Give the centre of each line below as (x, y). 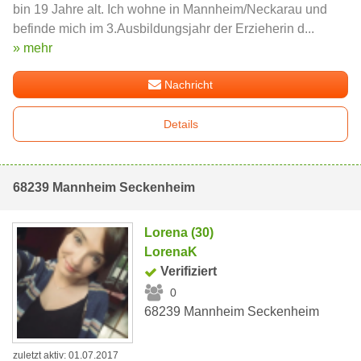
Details (180, 124)
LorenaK (171, 252)
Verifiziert (189, 272)
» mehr (33, 48)
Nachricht (189, 85)
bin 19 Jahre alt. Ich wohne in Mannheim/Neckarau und (170, 10)
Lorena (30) (179, 233)
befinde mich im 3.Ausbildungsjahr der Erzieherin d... (164, 29)
